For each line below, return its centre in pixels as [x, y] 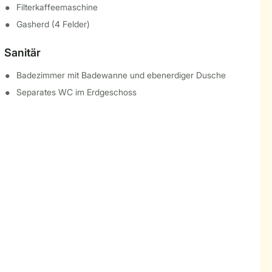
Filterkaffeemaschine [57, 7]
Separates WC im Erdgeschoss [76, 92]
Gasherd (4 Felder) [53, 24]
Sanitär [22, 53]
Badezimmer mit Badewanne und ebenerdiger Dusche [121, 75]
